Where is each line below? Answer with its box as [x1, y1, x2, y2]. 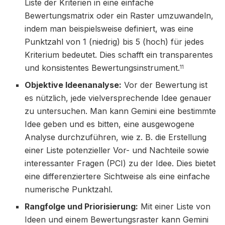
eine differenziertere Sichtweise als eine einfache [25, 171, 210, 182]
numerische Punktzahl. [25, 184, 113, 195]
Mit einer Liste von [138, 201, 211, 212]
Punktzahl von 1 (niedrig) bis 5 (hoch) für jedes [25, 37, 204, 47]
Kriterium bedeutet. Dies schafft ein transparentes [25, 50, 213, 60]
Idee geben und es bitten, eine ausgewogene [25, 119, 195, 130]
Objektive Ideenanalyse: [25, 80, 122, 90]
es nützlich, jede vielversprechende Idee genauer [25, 93, 212, 103]
